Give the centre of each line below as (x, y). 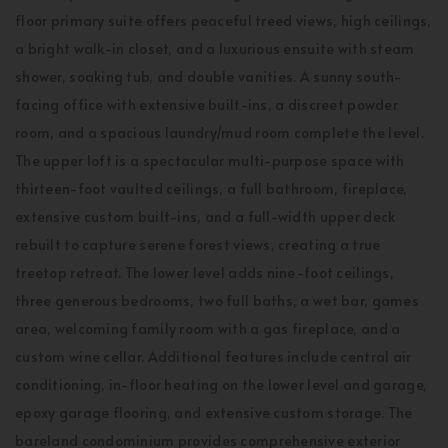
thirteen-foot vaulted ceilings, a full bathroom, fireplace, (211, 188)
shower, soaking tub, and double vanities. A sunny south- (209, 76)
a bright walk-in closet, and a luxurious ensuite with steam (215, 48)
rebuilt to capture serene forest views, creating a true (198, 244)
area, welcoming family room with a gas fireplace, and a (208, 328)
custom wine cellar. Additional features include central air (213, 356)
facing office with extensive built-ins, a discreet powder (206, 104)
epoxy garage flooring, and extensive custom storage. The (214, 412)
